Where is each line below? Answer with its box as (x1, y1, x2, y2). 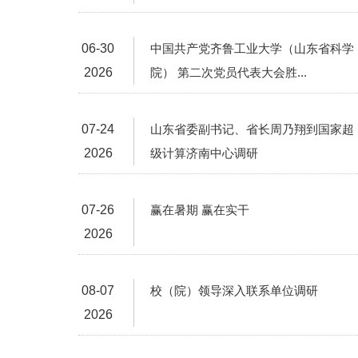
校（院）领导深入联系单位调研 (150, 284, 318, 297)
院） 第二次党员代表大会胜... (150, 66, 307, 79)
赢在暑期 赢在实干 (150, 203, 249, 217)
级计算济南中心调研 (150, 146, 258, 160)
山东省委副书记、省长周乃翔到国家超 (150, 122, 354, 136)
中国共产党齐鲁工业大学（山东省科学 (150, 42, 354, 55)
